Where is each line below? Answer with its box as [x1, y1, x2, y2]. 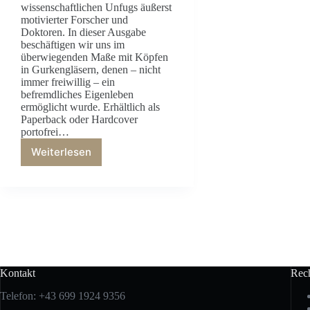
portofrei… [21, 125, 69, 138]
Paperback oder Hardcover [21, 113, 138, 125]
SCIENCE [60, 177, 105, 191]
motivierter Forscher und [21, 13, 128, 26]
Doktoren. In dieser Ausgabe [21, 26, 146, 38]
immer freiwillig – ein [21, 75, 115, 88]
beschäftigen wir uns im [21, 38, 125, 51]
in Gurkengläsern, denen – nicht [21, 63, 161, 75]
